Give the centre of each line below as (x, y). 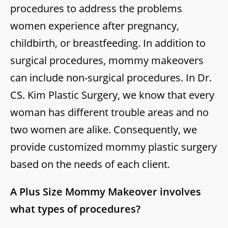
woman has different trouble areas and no (109, 112)
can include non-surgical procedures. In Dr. (111, 77)
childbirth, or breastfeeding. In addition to (108, 43)
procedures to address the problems (96, 8)
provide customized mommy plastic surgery (113, 147)
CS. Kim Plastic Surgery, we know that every (112, 95)
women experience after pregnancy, (95, 25)
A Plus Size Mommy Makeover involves (106, 191)
